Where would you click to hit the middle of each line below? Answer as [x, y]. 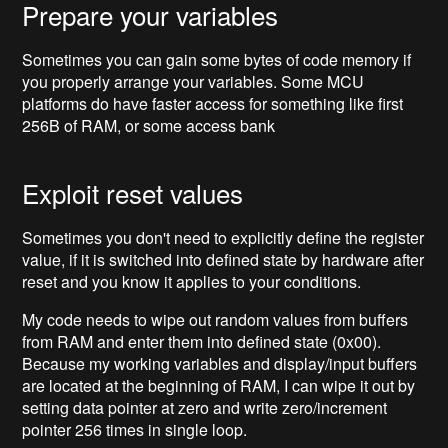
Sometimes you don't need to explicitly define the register [223, 238]
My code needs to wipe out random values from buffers [215, 320]
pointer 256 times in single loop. [135, 430]
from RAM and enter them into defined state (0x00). [202, 342]
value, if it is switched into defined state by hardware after [223, 260]
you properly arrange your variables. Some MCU [193, 82]
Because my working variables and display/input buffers [220, 364]
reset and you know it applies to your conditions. [192, 282]
